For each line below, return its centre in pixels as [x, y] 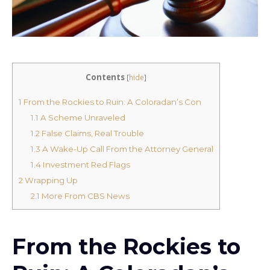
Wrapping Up [50, 180]
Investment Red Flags [85, 164]
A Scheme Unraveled [82, 117]
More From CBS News [84, 196]
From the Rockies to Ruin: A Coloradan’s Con [111, 102]
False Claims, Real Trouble [92, 133]
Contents [105, 77]
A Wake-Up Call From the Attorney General [127, 149]
